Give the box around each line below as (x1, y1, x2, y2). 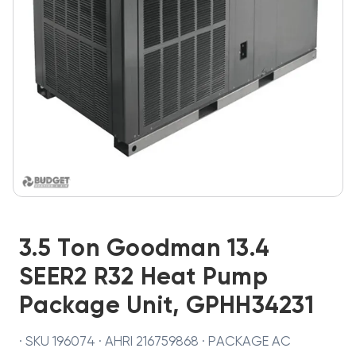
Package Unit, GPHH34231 (19, 295, 314, 319)
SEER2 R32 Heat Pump (19, 266, 268, 290)
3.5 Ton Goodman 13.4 (19, 238, 269, 261)
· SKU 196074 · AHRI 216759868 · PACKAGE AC (19, 335, 291, 349)
